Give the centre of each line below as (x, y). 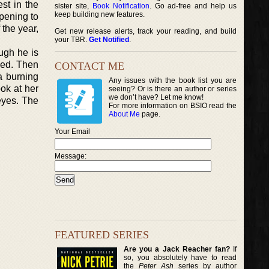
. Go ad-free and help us (193, 6)
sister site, (74, 6)
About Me (124, 114)
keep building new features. (100, 14)
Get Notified (109, 40)
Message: (71, 156)
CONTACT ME (89, 66)
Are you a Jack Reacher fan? (177, 249)
